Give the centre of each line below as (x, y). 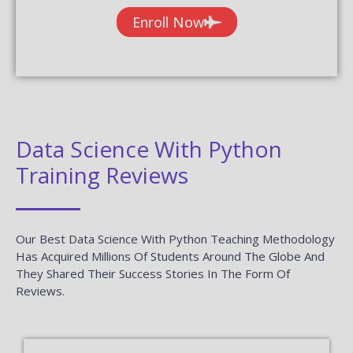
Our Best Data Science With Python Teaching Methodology (175, 238)
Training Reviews (102, 175)
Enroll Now (168, 22)
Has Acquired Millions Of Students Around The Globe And (170, 256)
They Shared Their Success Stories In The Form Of (153, 273)
